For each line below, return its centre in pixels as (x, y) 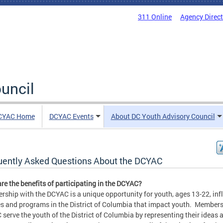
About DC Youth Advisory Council (163, 116)
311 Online (155, 17)
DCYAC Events (71, 116)
